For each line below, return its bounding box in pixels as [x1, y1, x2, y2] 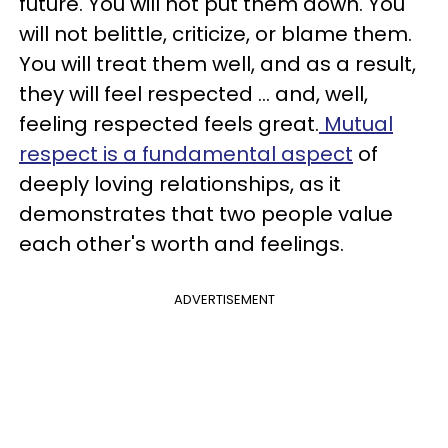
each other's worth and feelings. [19, 230, 344, 258]
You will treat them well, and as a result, [19, 50, 416, 78]
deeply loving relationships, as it [19, 170, 341, 198]
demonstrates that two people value [19, 200, 393, 228]
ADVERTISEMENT [173, 290, 275, 309]
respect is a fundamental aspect [19, 140, 353, 168]
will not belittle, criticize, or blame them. [19, 20, 412, 48]
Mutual [319, 110, 393, 138]
